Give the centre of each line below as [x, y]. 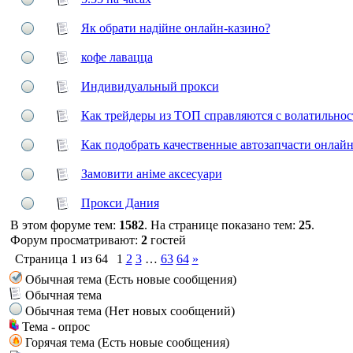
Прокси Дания [120, 203]
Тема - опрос [56, 327]
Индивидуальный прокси [150, 86]
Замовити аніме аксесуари [151, 174]
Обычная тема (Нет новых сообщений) [130, 311]
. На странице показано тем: [221, 225]
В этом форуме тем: [64, 225]
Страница [43, 259]
